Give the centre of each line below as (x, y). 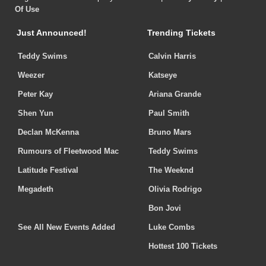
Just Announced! (52, 33)
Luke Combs (172, 227)
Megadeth (36, 189)
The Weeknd (171, 170)
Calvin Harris (172, 56)
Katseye (163, 75)
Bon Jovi (165, 208)
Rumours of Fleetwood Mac (68, 151)
